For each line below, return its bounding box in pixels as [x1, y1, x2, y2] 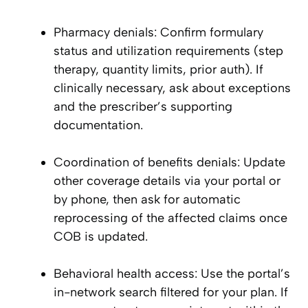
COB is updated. [54, 229, 148, 245]
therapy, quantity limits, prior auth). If [54, 62, 263, 78]
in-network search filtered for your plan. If [54, 285, 288, 300]
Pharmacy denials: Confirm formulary [54, 25, 263, 41]
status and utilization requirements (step [54, 43, 283, 59]
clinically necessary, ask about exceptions [54, 80, 291, 96]
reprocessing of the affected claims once [54, 210, 287, 226]
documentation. [54, 118, 143, 133]
